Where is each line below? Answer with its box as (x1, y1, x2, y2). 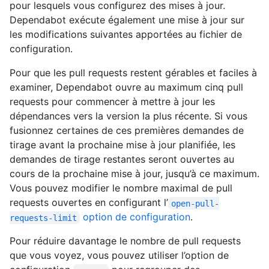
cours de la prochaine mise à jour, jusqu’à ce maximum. (10, 168, 259, 180)
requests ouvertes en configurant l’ (10, 196, 168, 209)
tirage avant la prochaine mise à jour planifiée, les (10, 139, 235, 151)
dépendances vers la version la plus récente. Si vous (10, 110, 247, 122)
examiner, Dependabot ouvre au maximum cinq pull (10, 81, 243, 94)
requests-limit (10, 213, 77, 223)
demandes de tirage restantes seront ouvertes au (10, 153, 234, 166)
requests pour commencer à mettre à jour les (10, 95, 215, 108)
